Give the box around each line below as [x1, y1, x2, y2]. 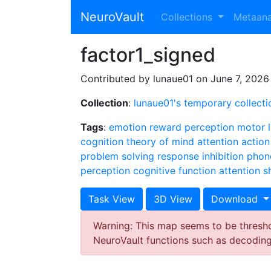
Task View [88, 193, 135, 205]
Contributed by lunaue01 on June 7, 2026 [80, 73, 269, 85]
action [241, 135, 270, 148]
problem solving [80, 150, 154, 162]
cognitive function [133, 165, 216, 177]
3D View [154, 193, 192, 205]
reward [149, 121, 181, 133]
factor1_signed [80, 43, 215, 67]
